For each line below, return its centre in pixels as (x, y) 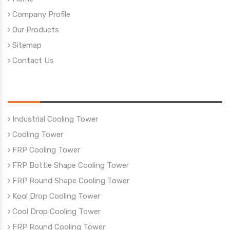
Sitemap (26, 45)
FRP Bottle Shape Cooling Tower (70, 165)
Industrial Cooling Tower (54, 119)
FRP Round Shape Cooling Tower (70, 180)
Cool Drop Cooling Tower (55, 211)
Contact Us (32, 60)
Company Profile (40, 14)
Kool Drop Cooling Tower (55, 196)
